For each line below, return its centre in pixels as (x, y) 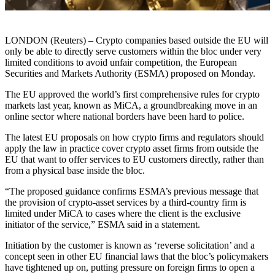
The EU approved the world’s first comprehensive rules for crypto (132, 94)
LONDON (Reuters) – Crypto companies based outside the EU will (137, 40)
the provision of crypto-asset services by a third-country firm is (126, 202)
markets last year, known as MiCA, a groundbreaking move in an (131, 105)
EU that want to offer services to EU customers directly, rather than (134, 159)
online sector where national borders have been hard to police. (125, 116)
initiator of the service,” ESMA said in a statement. (103, 224)
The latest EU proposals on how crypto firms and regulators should (134, 137)
